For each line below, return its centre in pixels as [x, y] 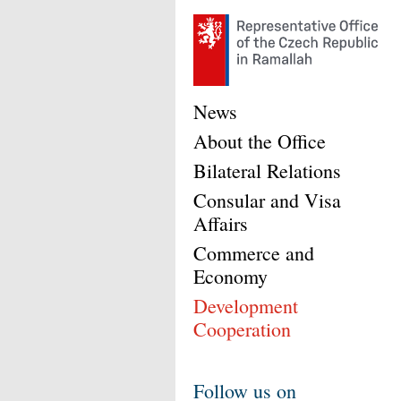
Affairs [221, 223]
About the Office [260, 141]
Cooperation [242, 329]
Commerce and [254, 253]
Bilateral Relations [267, 171]
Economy [230, 276]
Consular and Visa [267, 200]
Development [246, 306]
